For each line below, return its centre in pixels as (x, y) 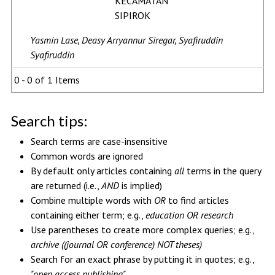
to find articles (197, 200)
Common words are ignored (87, 156)
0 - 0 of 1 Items (47, 79)
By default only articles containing (102, 170)
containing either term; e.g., (88, 215)
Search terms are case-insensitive (99, 141)
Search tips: (49, 120)
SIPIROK (132, 15)
